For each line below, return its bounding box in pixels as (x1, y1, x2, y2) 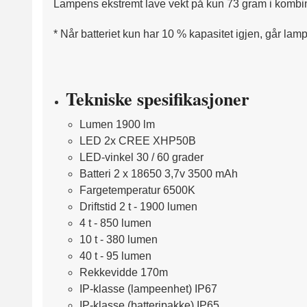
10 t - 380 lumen (79, 233, 158, 245)
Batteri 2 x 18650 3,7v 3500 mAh (79, 167, 238, 180)
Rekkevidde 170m (79, 266, 168, 278)
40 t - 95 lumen (79, 249, 151, 262)
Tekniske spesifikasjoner (65, 85, 249, 112)
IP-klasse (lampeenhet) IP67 (79, 282, 217, 295)
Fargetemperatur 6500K (79, 184, 195, 196)
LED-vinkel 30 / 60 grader (79, 151, 204, 163)
